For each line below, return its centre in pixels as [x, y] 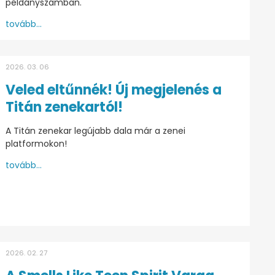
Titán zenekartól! [64, 107]
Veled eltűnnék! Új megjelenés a [113, 90]
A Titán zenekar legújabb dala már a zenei [95, 130]
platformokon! [36, 143]
